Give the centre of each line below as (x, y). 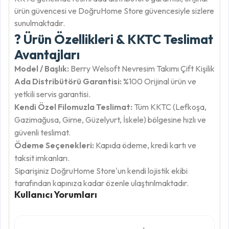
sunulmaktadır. (40, 23)
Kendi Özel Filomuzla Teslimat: (73, 107)
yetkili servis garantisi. (52, 94)
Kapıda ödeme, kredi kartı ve (145, 145)
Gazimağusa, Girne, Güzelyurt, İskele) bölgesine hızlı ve (110, 120)
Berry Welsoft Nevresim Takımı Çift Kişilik (142, 68)
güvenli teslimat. (42, 132)
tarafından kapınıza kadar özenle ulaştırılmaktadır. (101, 183)
